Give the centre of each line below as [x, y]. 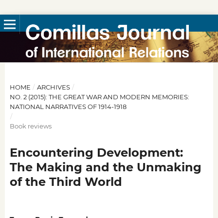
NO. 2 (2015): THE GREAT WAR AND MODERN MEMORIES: [99, 97]
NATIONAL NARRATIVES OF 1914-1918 [68, 106]
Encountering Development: [96, 152]
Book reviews [30, 126]
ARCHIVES [53, 87]
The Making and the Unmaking [105, 167]
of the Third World [66, 182]
